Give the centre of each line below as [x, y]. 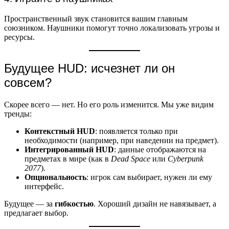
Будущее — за [29, 203]
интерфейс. [44, 186]
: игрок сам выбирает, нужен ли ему [149, 177]
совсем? [28, 83]
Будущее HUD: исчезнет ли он [89, 68]
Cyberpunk [186, 158]
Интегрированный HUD [69, 149]
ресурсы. [19, 37]
